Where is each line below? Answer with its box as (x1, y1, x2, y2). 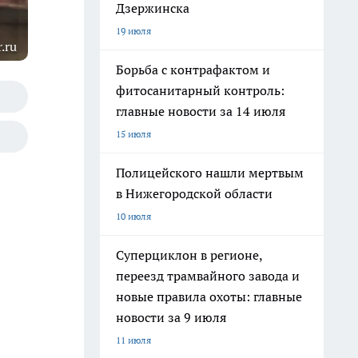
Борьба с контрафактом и (116, 62, 270, 78)
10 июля (116, 210, 151, 222)
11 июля (116, 334, 151, 346)
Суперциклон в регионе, (116, 247, 263, 263)
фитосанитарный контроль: (116, 82, 284, 98)
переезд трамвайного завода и (116, 268, 300, 284)
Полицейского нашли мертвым (116, 165, 304, 181)
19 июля (116, 25, 151, 37)
